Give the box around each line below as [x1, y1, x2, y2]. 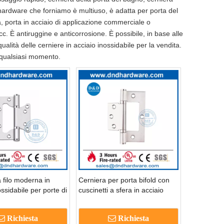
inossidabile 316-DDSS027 [78, 196, 163, 204]
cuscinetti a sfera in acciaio [78, 186, 163, 194]
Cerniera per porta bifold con [78, 176, 169, 184]
